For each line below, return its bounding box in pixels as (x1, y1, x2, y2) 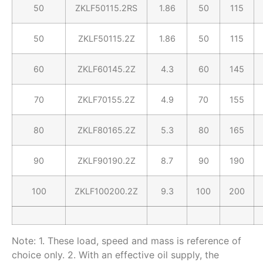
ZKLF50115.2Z (77, 33, 135, 44)
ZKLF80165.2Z (77, 125, 136, 136)
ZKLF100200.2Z (75, 186, 138, 197)
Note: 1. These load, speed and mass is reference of (12, 235, 241, 247)
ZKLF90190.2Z (77, 156, 136, 166)
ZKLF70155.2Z (77, 95, 135, 105)
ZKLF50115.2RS (75, 3, 137, 14)
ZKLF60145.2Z (77, 64, 136, 75)
